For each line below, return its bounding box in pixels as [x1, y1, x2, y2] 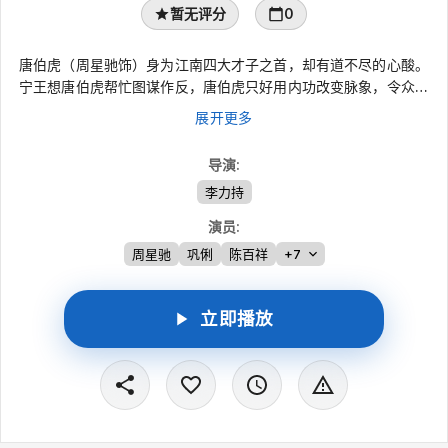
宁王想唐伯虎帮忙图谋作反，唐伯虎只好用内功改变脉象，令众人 [18, 77, 430, 95]
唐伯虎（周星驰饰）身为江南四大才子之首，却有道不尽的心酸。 [18, 55, 430, 73]
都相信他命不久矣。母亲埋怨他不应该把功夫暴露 [68, 99, 380, 117]
